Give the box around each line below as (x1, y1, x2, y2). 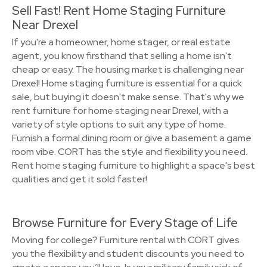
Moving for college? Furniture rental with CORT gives (12, 234, 240, 246)
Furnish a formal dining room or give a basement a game (12, 132, 252, 144)
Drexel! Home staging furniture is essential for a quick (12, 77, 242, 89)
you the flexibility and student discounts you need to (12, 247, 244, 260)
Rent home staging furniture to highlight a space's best (12, 159, 255, 172)
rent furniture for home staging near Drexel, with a (12, 104, 228, 117)
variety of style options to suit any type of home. (12, 118, 226, 131)
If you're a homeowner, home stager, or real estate (12, 36, 231, 48)
